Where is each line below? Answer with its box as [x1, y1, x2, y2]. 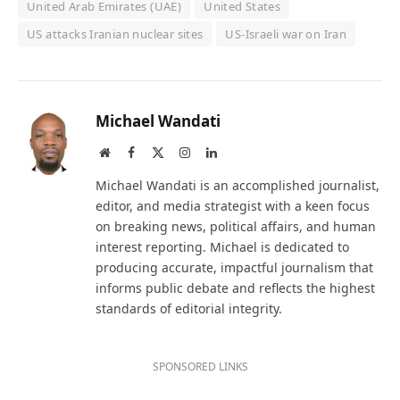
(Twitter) [163, 163, 209, 177]
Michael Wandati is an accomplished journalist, [96, 177, 379, 195]
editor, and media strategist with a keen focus [96, 197, 370, 215]
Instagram [189, 146, 239, 159]
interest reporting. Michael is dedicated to [96, 238, 349, 256]
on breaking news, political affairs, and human [96, 218, 376, 236]
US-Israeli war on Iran [225, 26, 347, 43]
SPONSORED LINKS [152, 359, 248, 375]
